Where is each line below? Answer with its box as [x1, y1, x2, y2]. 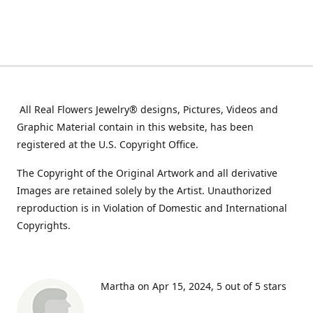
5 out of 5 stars [216, 279, 286, 293]
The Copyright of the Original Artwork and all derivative [17, 166, 277, 180]
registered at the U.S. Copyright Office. [17, 138, 198, 151]
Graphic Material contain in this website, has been [17, 120, 254, 133]
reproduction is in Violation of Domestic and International [17, 201, 287, 214]
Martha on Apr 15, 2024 [101, 279, 211, 293]
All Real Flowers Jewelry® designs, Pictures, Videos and [17, 103, 278, 116]
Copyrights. [17, 219, 71, 232]
